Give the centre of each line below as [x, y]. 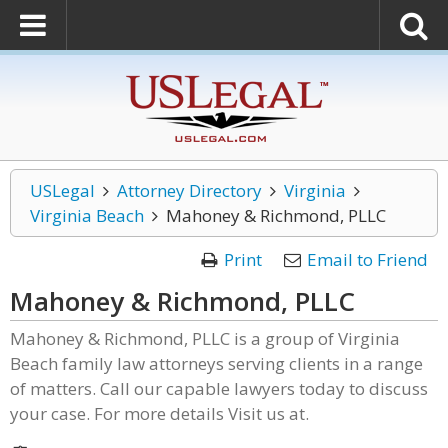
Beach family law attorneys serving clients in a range [216, 363]
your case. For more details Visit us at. [159, 413]
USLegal [62, 190]
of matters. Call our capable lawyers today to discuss [219, 388]
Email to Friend [367, 259]
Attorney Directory [189, 190]
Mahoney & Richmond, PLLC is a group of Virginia [205, 338]
